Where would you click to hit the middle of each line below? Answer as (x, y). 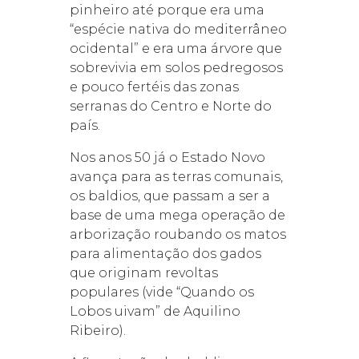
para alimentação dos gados (165, 253)
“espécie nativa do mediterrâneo (178, 29)
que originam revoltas (143, 272)
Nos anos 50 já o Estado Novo (167, 157)
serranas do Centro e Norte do (170, 106)
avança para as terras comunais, (176, 176)
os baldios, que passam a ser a (169, 196)
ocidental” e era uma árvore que (175, 48)
